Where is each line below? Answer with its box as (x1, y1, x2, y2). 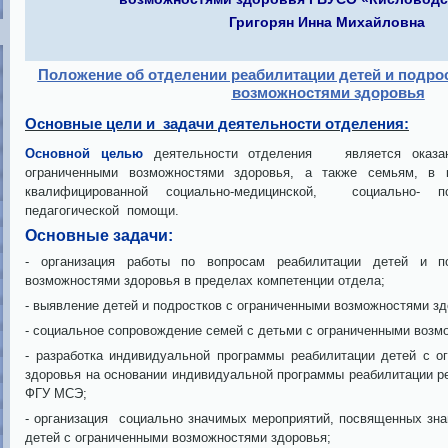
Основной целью (25, 146, 154, 161)
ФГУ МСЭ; (25, 386, 87, 401)
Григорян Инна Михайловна (228, 14, 425, 30)
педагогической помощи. (25, 203, 179, 218)
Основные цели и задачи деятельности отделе (25, 115, 377, 132)
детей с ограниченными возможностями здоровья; (25, 430, 331, 445)
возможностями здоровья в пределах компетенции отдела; (25, 273, 385, 288)
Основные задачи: (25, 227, 173, 244)
